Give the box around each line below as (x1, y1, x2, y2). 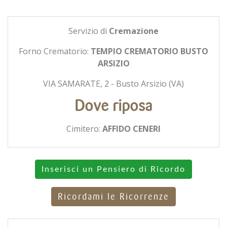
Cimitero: (66, 123, 102, 134)
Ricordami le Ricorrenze (58, 191, 169, 202)
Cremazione (109, 25, 159, 36)
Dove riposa (74, 96, 153, 115)
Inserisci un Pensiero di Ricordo (42, 165, 185, 173)
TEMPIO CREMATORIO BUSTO (91, 45, 208, 57)
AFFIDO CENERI (102, 123, 161, 134)
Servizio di (68, 25, 109, 36)
